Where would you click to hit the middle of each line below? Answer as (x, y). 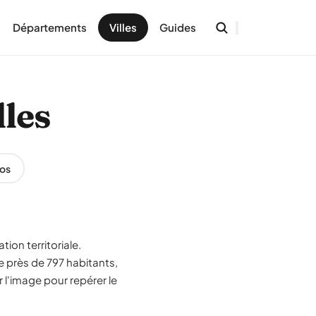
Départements (50, 27)
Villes (123, 27)
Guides (178, 27)
